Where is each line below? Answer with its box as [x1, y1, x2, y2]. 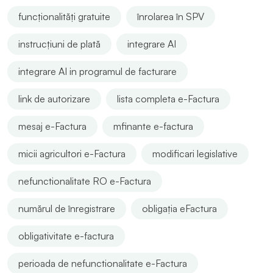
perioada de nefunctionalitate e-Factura [18, 257, 187, 269]
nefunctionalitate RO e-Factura [18, 174, 151, 187]
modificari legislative [152, 147, 238, 160]
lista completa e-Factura [117, 92, 219, 105]
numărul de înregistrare [18, 202, 115, 214]
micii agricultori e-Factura [18, 147, 126, 160]
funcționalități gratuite [18, 10, 110, 23]
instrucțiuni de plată [18, 37, 101, 50]
